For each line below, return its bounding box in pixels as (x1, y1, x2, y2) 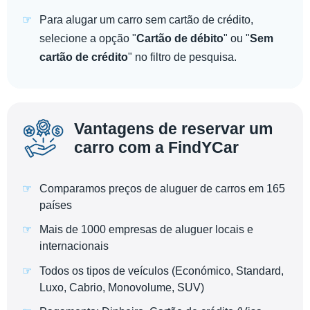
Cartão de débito (136, 33, 224, 44)
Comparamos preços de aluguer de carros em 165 (39, 183, 285, 195)
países (39, 199, 72, 212)
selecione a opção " (39, 33, 136, 44)
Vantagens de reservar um (74, 120, 273, 138)
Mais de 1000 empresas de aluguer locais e (39, 224, 253, 236)
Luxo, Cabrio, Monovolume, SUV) (39, 281, 204, 293)
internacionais (39, 240, 109, 253)
